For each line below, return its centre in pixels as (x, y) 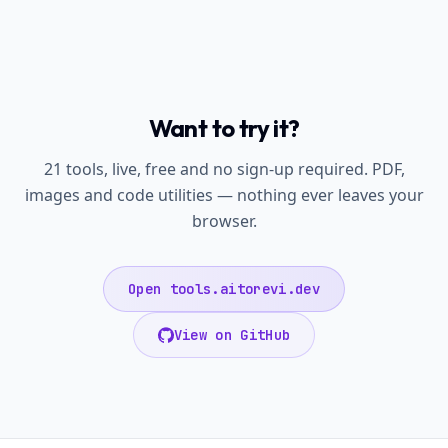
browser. (224, 221)
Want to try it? (224, 128)
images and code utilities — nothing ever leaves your (224, 195)
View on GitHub (232, 335)
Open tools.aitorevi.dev (224, 289)
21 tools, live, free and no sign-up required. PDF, (224, 169)
